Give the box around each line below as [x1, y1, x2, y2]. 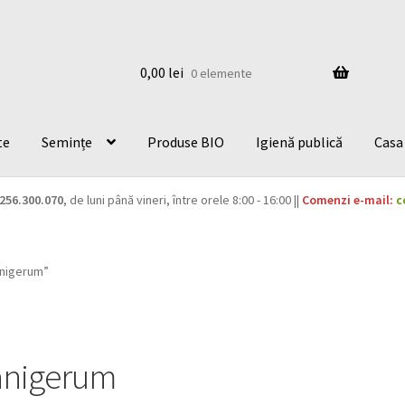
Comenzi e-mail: [301, 192, 393, 209]
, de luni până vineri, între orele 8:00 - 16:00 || [62, 192, 302, 209]
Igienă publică [256, 132, 344, 151]
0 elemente [190, 64, 252, 81]
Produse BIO [147, 132, 225, 151]
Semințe [42, 132, 93, 151]
